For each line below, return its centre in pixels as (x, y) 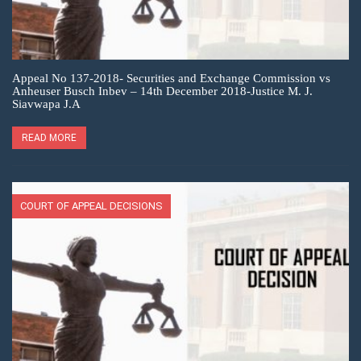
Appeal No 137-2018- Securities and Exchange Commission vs (171, 78)
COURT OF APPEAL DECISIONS (91, 205)
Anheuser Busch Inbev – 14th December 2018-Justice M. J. (162, 91)
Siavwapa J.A (46, 104)
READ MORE (49, 137)
